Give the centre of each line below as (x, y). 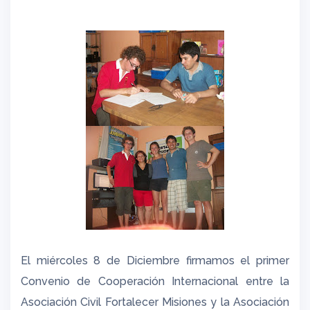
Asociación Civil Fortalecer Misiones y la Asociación (155, 302)
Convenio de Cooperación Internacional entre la (155, 281)
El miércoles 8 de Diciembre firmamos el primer (155, 261)
